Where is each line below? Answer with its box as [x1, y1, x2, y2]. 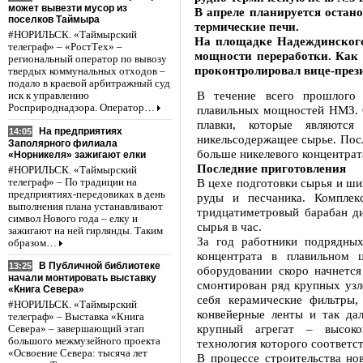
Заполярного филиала [8, 137, 117, 149]
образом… [8, 237, 57, 249]
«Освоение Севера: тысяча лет [8, 348, 147, 360]
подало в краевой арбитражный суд [8, 77, 170, 89]
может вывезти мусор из [8, 2, 127, 14]
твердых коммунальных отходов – [8, 65, 165, 77]
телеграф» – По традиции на [8, 176, 137, 188]
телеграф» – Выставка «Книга [8, 311, 144, 323]
